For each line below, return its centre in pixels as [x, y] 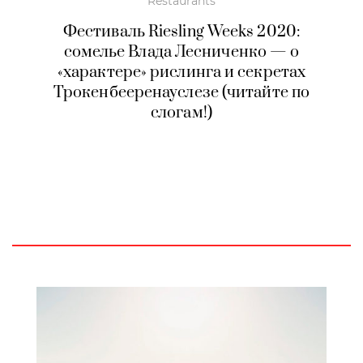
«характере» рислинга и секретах [181, 72]
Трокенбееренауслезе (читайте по [181, 92]
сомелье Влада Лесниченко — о [181, 52]
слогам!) [181, 113]
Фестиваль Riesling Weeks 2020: [181, 32]
